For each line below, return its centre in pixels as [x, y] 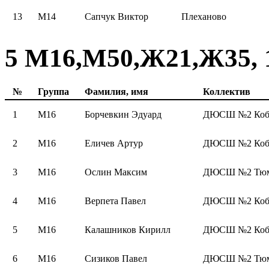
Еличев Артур [114, 143]
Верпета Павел [115, 201]
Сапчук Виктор [116, 16]
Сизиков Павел [116, 258]
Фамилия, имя [116, 91]
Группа [53, 91]
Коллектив [227, 91]
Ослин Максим [116, 172]
